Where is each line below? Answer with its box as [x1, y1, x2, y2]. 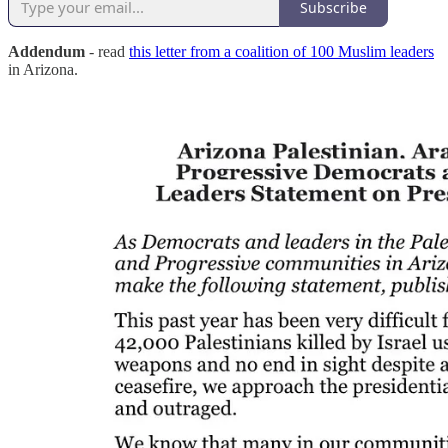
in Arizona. [8, 61, 78, 79]
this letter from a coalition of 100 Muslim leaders [129, 43, 434, 61]
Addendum [8, 43, 89, 61]
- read [89, 43, 129, 61]
